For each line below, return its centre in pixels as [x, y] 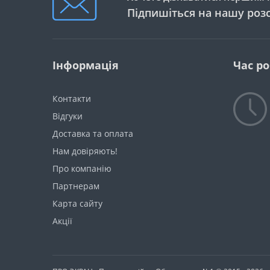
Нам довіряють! [85, 151]
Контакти [72, 99]
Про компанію [82, 168]
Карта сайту [77, 203]
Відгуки [67, 116]
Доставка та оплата [93, 133]
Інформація [86, 65]
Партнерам [76, 186]
